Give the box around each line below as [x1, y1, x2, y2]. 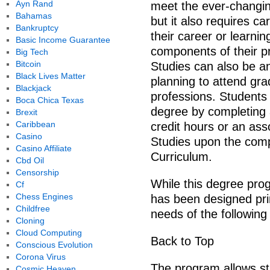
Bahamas [15, 11, 52, 20]
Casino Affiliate [15, 143, 72, 153]
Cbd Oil [15, 155, 44, 165]
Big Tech [15, 47, 48, 57]
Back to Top [151, 234, 214, 248]
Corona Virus [15, 252, 66, 262]
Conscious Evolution [15, 240, 93, 250]
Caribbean [15, 119, 55, 129]
